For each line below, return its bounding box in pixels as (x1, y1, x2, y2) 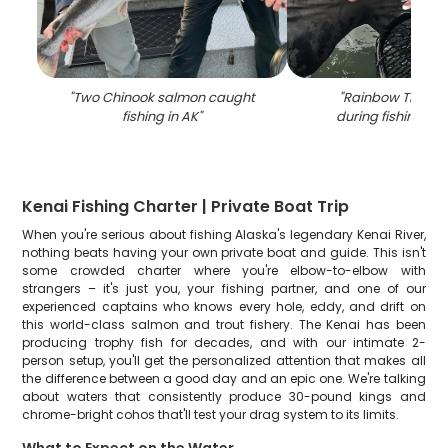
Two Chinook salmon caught (73, 88, 256, 107)
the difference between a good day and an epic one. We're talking (22, 370, 426, 387)
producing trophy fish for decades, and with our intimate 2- (22, 334, 426, 351)
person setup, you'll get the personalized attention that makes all (22, 352, 426, 369)
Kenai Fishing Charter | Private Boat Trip (22, 195, 350, 218)
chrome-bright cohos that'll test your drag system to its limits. (22, 406, 400, 423)
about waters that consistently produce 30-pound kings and (22, 388, 426, 405)
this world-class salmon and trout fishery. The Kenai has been (22, 316, 426, 333)
